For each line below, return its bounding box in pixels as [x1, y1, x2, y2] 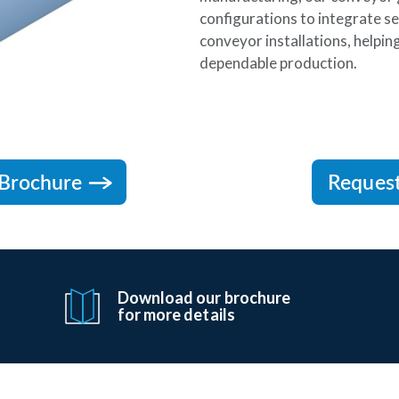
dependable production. [199, 53, 357, 73]
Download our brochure [117, 288, 291, 308]
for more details [117, 305, 235, 325]
